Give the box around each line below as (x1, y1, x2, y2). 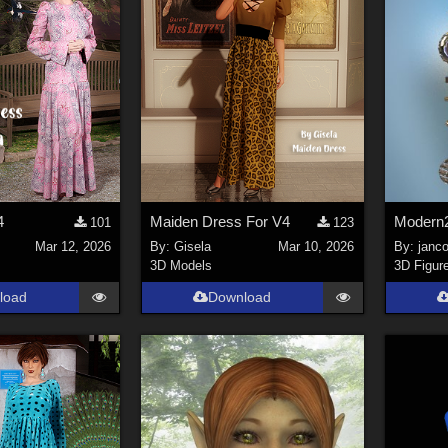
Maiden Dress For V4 (149, 213, 290, 231)
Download (208, 288, 272, 305)
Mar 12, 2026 (34, 238, 111, 254)
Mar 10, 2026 (278, 238, 355, 254)
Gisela (173, 238, 211, 254)
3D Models (149, 257, 212, 273)
